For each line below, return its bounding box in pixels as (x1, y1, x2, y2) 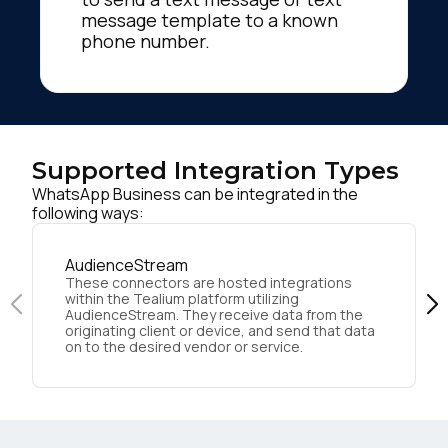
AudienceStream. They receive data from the (65, 304, 363, 324)
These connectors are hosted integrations (65, 272, 352, 292)
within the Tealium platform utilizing (65, 288, 299, 308)
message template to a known (81, 7, 338, 32)
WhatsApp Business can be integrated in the (32, 182, 358, 205)
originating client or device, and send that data (65, 320, 375, 340)
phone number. (81, 28, 210, 53)
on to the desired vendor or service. (65, 336, 303, 356)
